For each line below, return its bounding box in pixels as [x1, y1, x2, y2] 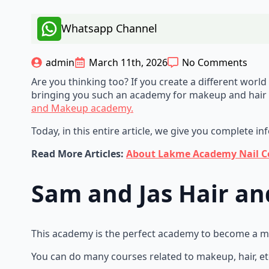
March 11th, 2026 [89, 55, 168, 69]
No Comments [182, 55, 247, 69]
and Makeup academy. [31, 101, 133, 115]
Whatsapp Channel [61, 21, 157, 36]
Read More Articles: [31, 147, 126, 160]
